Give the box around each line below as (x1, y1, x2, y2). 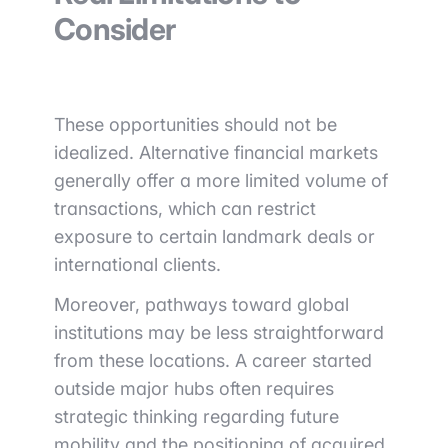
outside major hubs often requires (54, 378, 334, 399)
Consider (54, 11, 175, 47)
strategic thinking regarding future (54, 406, 339, 427)
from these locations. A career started (54, 350, 372, 371)
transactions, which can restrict (54, 198, 316, 219)
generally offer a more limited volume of (54, 170, 388, 191)
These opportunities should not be (54, 114, 337, 135)
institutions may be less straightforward (54, 322, 384, 343)
